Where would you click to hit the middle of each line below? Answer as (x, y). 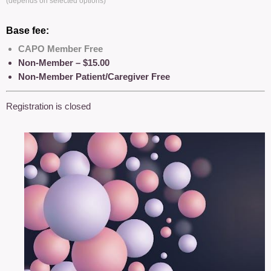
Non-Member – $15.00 (64, 63)
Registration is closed (48, 106)
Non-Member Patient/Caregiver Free (94, 77)
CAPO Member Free (60, 49)
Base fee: (28, 31)
